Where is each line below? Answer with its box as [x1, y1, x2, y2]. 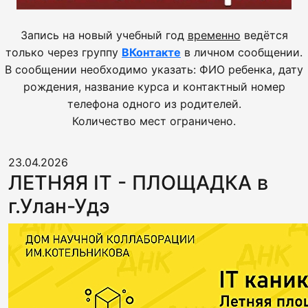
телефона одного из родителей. [67, 97, 241, 111]
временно [187, 28, 241, 42]
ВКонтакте [122, 45, 181, 59]
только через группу [5, 45, 122, 59]
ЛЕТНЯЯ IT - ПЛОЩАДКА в [8, 170, 268, 195]
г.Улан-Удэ [8, 194, 110, 218]
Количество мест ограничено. [72, 114, 236, 128]
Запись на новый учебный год [20, 28, 188, 42]
